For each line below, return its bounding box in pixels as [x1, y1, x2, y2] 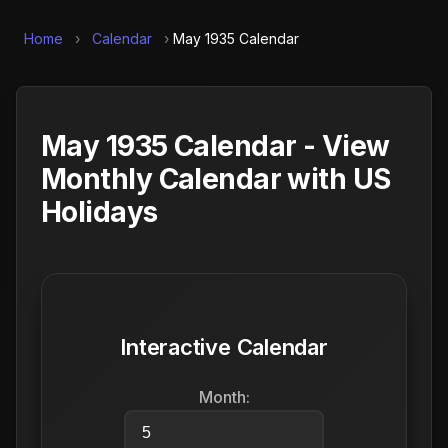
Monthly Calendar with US [41, 161, 391, 196]
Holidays [41, 194, 158, 229]
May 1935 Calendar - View [41, 128, 390, 163]
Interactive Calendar [120, 333, 328, 360]
